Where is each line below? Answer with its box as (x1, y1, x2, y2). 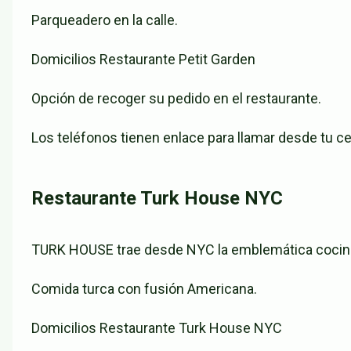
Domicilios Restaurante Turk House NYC (31, 320, 282, 337)
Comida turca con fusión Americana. (31, 280, 257, 298)
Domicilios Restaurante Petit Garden (31, 51, 255, 68)
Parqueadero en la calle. (31, 12, 178, 29)
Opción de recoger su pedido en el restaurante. (31, 90, 321, 107)
